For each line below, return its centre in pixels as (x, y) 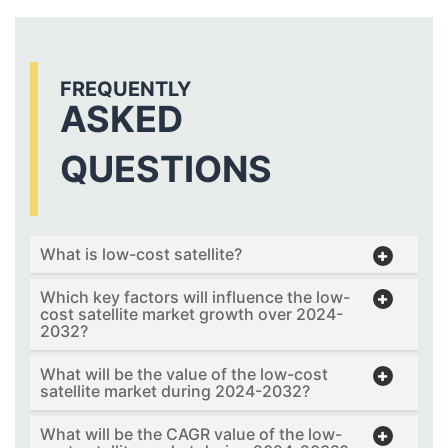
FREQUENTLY (125, 89)
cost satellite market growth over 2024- (191, 314)
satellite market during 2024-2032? (175, 391)
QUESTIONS (166, 169)
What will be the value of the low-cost (184, 374)
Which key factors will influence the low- (195, 297)
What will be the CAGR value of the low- (191, 434)
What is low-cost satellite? (141, 254)
